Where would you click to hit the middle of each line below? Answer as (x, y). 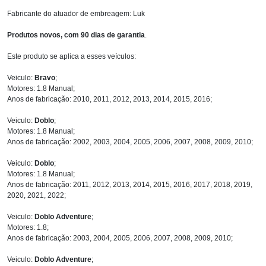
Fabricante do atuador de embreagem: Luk (76, 13)
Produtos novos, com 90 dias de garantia (76, 35)
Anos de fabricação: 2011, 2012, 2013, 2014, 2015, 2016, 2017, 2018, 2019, (130, 184)
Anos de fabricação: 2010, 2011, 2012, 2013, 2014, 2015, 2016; (110, 99)
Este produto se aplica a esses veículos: (72, 56)
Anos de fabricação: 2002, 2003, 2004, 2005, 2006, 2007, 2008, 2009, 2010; (130, 142)
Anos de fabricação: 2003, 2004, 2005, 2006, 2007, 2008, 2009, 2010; (120, 238)
